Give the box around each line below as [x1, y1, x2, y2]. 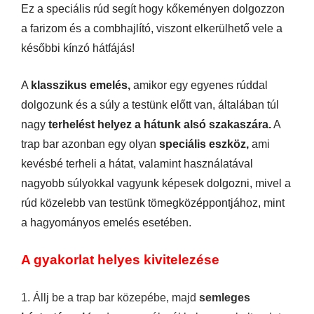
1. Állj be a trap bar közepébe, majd [21, 291, 199, 303]
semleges [199, 291, 250, 303]
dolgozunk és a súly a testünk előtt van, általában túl [21, 98, 279, 111]
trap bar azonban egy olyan [21, 137, 159, 150]
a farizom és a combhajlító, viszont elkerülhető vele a [21, 22, 282, 34]
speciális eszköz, [159, 137, 249, 150]
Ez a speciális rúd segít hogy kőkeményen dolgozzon [21, 2, 285, 15]
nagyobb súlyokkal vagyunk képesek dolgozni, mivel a [21, 177, 291, 189]
